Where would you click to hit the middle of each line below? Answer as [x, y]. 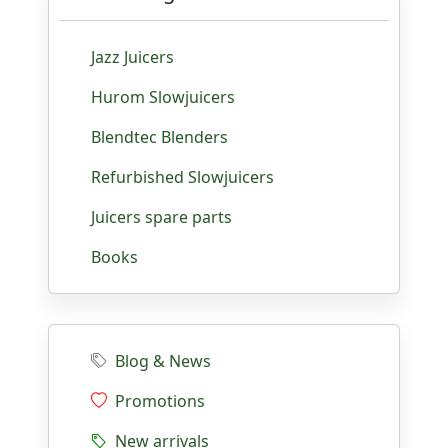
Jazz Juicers [132, 57]
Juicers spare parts [161, 217]
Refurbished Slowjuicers [182, 177]
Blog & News [163, 361]
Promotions [156, 401]
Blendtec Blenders [159, 137]
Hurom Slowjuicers [163, 97]
